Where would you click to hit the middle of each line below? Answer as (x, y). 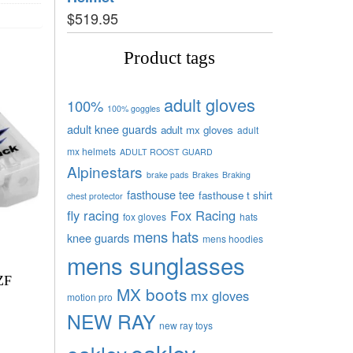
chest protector (95, 195)
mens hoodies (232, 238)
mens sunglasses (156, 264)
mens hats (165, 236)
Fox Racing (203, 215)
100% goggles (133, 108)
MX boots (151, 294)
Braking (236, 174)
